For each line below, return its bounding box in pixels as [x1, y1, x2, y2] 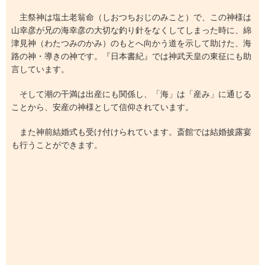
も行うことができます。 [11, 140, 102, 150]
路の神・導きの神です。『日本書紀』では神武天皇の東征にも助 [11, 51, 251, 61]
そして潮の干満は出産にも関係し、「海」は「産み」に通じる [11, 89, 251, 99]
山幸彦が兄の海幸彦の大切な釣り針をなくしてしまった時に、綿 [11, 25, 251, 35]
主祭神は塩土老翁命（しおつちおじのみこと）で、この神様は [11, 12, 251, 22]
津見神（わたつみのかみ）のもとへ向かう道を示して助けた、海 [11, 38, 251, 48]
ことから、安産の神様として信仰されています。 [11, 102, 193, 112]
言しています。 [11, 64, 69, 74]
